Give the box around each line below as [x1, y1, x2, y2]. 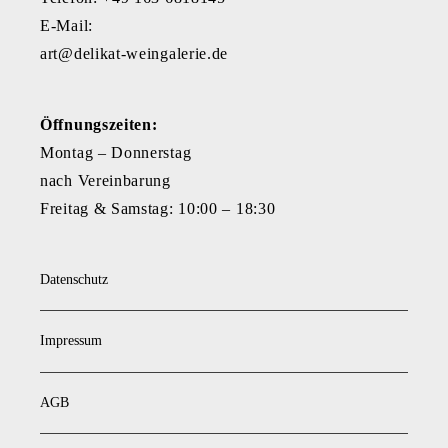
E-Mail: [40, 16, 93, 34]
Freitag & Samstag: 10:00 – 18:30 [40, 200, 276, 218]
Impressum [40, 333, 102, 349]
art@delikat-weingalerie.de [40, 44, 229, 62]
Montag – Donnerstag [40, 144, 192, 162]
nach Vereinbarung [40, 172, 171, 190]
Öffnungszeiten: [40, 116, 158, 134]
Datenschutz [40, 272, 108, 288]
